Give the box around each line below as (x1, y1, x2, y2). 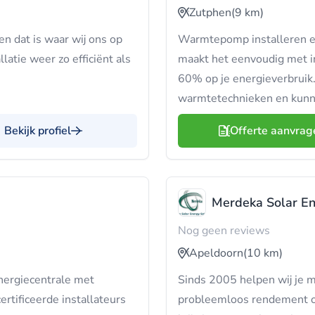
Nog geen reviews (178, 223, 270, 238)
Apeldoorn (189, 245, 243, 261)
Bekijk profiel (4, 123, 71, 139)
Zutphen (189, 5, 231, 20)
